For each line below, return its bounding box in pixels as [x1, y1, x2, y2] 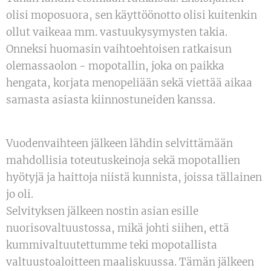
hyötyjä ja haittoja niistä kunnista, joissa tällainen [6, 170, 262, 184]
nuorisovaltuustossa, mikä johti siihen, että [6, 221, 229, 235]
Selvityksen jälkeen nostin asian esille [6, 204, 198, 218]
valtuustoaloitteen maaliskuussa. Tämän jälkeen [6, 255, 254, 269]
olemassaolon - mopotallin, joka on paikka [6, 59, 224, 73]
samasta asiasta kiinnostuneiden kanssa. [6, 93, 215, 106]
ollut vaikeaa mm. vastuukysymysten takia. [6, 25, 227, 39]
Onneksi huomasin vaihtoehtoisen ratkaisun [6, 42, 232, 56]
